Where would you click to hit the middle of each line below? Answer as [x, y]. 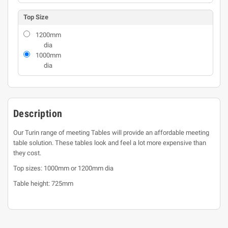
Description [38, 113]
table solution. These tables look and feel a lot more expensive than [110, 143]
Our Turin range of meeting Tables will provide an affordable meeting [111, 133]
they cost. [27, 153]
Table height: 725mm [43, 183]
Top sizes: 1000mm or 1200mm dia [63, 168]
